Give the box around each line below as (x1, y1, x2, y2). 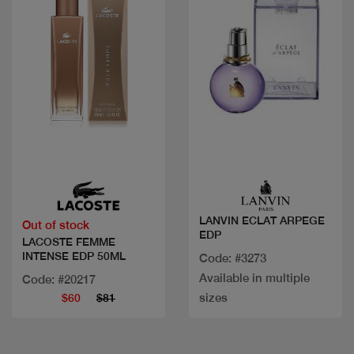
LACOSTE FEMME (22, 235, 115, 248)
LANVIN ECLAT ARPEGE (199, 213, 325, 227)
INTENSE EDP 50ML (22, 249, 126, 262)
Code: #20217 (22, 272, 96, 286)
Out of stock (22, 217, 89, 232)
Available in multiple (199, 270, 310, 284)
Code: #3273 (199, 250, 266, 265)
